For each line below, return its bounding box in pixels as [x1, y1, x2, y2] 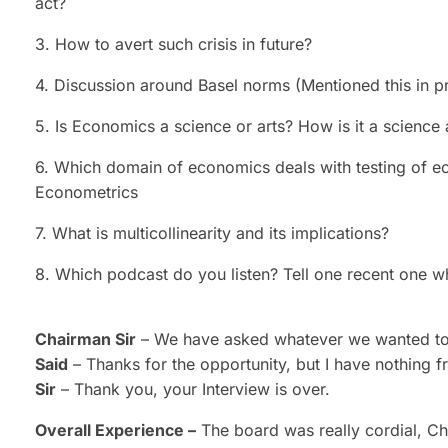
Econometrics [35, 181, 138, 202]
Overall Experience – [35, 419, 196, 440]
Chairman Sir [35, 328, 136, 349]
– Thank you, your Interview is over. [56, 378, 330, 399]
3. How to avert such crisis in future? [35, 33, 312, 54]
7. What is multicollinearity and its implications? [35, 222, 389, 243]
